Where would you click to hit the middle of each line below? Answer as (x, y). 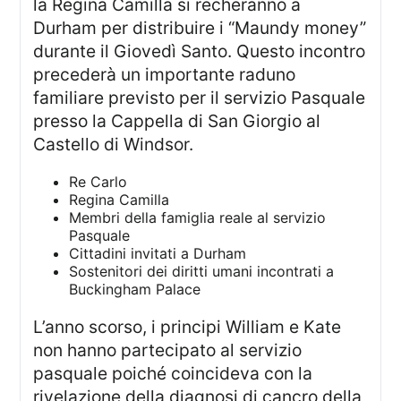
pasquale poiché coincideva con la (173, 374)
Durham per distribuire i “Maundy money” (200, 27)
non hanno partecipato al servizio (168, 350)
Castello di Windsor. (114, 144)
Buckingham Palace (135, 289)
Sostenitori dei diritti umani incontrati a (202, 271)
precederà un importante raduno (165, 74)
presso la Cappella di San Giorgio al (177, 120)
